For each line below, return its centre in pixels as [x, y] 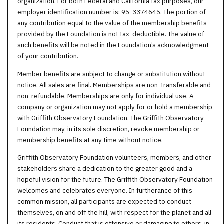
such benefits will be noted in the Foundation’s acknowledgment [113, 45]
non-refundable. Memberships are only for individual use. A [106, 96]
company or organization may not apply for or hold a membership [115, 107]
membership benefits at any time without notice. [90, 140]
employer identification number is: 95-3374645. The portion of [112, 12]
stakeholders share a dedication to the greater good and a [105, 169]
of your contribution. [48, 56]
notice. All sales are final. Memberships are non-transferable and [114, 85]
